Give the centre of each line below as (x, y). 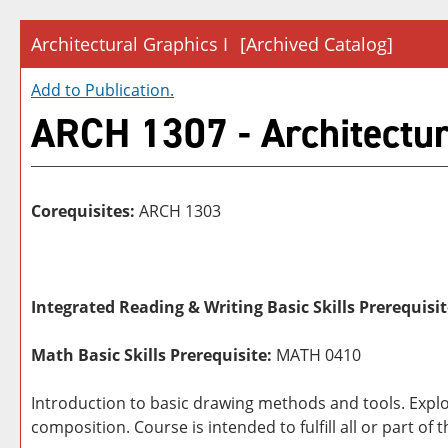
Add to (58, 90)
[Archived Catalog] (316, 44)
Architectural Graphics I (129, 44)
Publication (127, 90)
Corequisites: (83, 211)
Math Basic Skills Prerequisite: (151, 355)
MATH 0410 (316, 355)
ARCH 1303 (180, 211)
